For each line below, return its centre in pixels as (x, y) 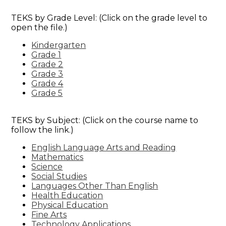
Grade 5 (47, 93)
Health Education (67, 195)
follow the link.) (43, 130)
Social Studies (59, 176)
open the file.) (40, 27)
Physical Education (70, 205)
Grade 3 (47, 74)
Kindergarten (59, 45)
